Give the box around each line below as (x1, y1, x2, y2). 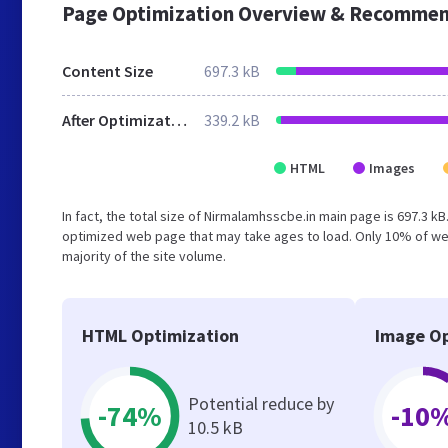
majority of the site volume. (62, 247, 226, 265)
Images (369, 159, 415, 177)
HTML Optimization (82, 324, 239, 347)
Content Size (62, 61, 153, 81)
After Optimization (171, 110, 187, 130)
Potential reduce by (188, 392, 334, 415)
